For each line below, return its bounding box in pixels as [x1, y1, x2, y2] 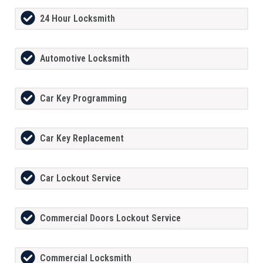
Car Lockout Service [40, 173, 121, 184]
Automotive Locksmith [40, 53, 130, 65]
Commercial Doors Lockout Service [40, 213, 181, 224]
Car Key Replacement [40, 133, 124, 144]
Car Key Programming [40, 93, 127, 104]
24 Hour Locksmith [40, 13, 115, 25]
